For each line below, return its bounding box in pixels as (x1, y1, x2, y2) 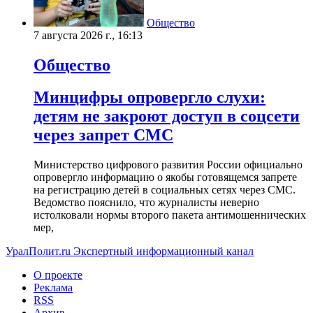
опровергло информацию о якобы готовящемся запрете (34, 171, 297, 184)
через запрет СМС (34, 126, 173, 145)
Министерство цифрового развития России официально (34, 159, 303, 171)
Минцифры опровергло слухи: (34, 88, 265, 107)
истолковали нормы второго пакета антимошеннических (34, 209, 306, 221)
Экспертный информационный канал (73, 245, 254, 258)
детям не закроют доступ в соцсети (34, 107, 300, 126)
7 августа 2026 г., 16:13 (34, 29, 143, 41)
